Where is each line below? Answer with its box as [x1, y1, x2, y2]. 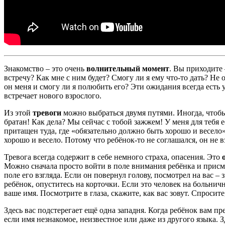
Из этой [4, 108, 33, 118]
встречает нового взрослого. [4, 91, 101, 100]
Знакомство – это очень [4, 64, 86, 73]
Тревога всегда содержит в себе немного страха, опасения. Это [4, 153, 220, 162]
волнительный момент [86, 64, 169, 73]
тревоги [33, 108, 61, 118]
